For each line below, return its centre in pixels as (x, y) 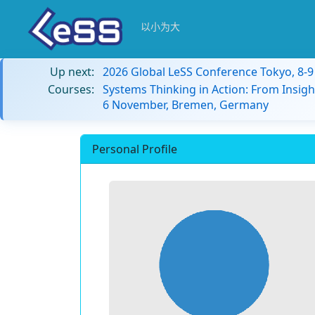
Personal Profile (135, 149)
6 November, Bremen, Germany (186, 105)
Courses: (71, 89)
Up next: (72, 72)
